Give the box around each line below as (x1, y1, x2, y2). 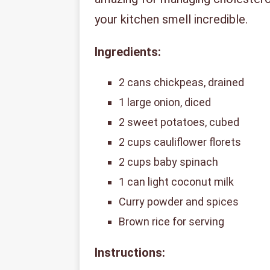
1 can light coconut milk (119, 175, 234, 188)
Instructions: (95, 245, 165, 260)
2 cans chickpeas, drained (119, 75, 244, 89)
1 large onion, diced (119, 95, 211, 108)
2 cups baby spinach (119, 155, 218, 168)
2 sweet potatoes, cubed (119, 115, 239, 128)
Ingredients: (95, 44, 161, 59)
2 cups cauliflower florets (119, 135, 241, 148)
